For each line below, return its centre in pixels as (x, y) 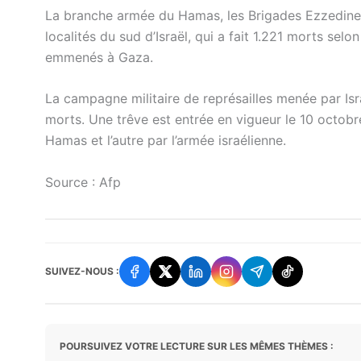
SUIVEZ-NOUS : (82, 272)
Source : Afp (83, 182)
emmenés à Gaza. (99, 57)
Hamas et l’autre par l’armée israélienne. (166, 141)
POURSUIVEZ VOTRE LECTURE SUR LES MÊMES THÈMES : (197, 346)
